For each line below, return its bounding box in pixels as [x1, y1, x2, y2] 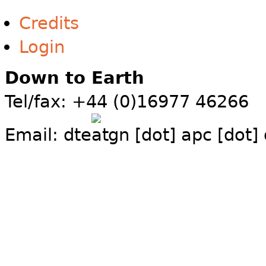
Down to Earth [5, 68, 144, 88]
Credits [19, 13, 79, 34]
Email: [5, 125, 64, 145]
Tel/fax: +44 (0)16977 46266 [5, 91, 249, 112]
